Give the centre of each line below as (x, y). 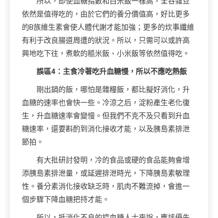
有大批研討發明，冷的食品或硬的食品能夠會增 (113, 160)
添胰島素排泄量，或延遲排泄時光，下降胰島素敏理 (106, 173)
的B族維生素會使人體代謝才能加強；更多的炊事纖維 (108, 27)
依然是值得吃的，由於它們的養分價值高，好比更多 (106, 14)
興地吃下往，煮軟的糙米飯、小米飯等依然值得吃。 (106, 54)
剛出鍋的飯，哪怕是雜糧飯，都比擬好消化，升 (113, 90)
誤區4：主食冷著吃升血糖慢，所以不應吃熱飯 (112, 72)
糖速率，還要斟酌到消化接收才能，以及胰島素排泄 (106, 129)
